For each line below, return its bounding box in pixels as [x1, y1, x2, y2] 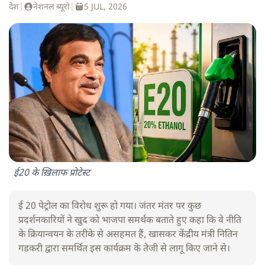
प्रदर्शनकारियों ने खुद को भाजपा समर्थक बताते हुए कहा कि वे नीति [18, 215, 241, 228]
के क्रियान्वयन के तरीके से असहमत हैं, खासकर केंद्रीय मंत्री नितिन [18, 229, 238, 242]
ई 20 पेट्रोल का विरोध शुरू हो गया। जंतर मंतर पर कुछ [18, 201, 201, 214]
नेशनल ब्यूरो [33, 2, 70, 14]
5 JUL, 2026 [84, 2, 127, 14]
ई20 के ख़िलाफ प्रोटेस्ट [14, 167, 90, 180]
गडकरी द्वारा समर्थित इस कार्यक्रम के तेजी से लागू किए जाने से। [18, 243, 230, 256]
